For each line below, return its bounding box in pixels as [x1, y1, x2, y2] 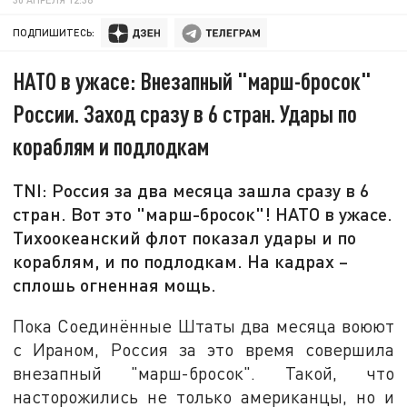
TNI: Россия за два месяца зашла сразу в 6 [13, 179, 371, 202]
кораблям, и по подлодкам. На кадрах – [13, 250, 349, 273]
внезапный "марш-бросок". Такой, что [13, 362, 394, 383]
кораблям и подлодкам [13, 132, 210, 161]
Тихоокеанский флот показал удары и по [13, 226, 357, 249]
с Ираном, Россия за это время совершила [13, 338, 394, 360]
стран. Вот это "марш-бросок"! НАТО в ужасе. [13, 203, 393, 225]
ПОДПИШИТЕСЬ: [13, 26, 95, 39]
